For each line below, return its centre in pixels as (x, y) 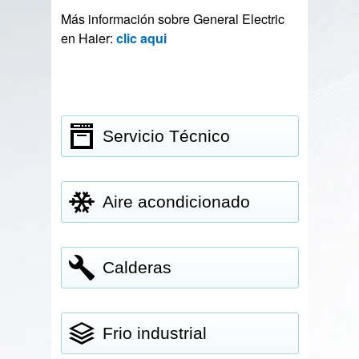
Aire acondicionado (177, 202)
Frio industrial (155, 333)
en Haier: (89, 38)
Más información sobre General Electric (173, 19)
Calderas (137, 267)
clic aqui (142, 38)
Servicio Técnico (167, 136)
